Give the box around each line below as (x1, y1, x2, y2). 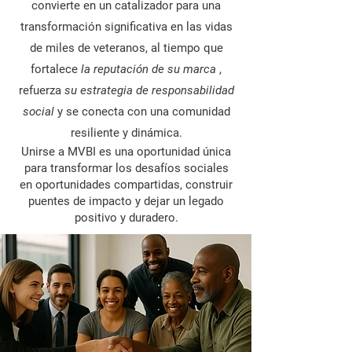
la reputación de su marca (81, 61, 216, 76)
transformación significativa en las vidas (20, 19, 233, 34)
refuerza (18, 82, 64, 97)
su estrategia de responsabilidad (64, 82, 234, 97)
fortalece (31, 61, 81, 76)
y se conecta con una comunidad (53, 104, 230, 119)
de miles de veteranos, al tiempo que (29, 40, 223, 55)
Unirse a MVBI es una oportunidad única (21, 144, 231, 159)
